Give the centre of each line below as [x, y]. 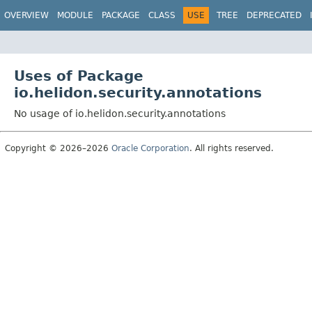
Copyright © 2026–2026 [58, 148]
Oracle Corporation [150, 148]
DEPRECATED [274, 15]
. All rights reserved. [232, 148]
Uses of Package [79, 76]
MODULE [75, 15]
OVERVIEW [26, 15]
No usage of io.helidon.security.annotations [120, 113]
